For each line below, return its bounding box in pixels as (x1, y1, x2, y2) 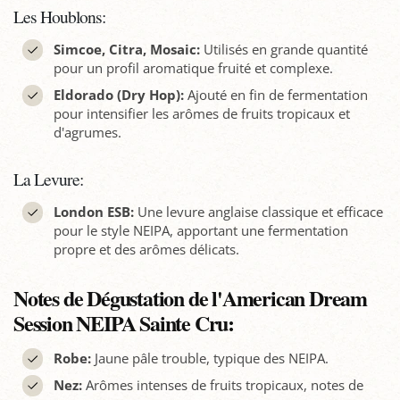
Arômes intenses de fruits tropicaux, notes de (81, 376, 363, 395)
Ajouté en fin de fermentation (183, 86, 368, 104)
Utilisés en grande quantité (199, 40, 368, 59)
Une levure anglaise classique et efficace (133, 203, 383, 221)
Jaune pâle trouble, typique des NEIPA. (90, 349, 329, 368)
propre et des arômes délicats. (53, 240, 239, 259)
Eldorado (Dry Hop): (53, 86, 184, 104)
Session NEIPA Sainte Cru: (13, 307, 235, 339)
